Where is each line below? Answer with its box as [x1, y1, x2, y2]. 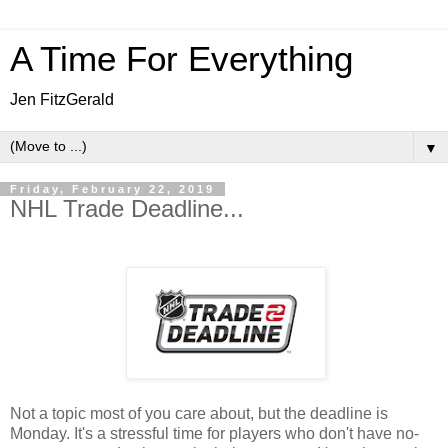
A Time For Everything [10, 40, 353, 78]
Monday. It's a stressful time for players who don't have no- [10, 424, 419, 442]
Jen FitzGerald [10, 91, 114, 108]
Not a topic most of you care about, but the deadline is [10, 404, 388, 422]
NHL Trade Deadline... [10, 195, 244, 222]
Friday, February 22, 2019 [10, 183, 215, 195]
